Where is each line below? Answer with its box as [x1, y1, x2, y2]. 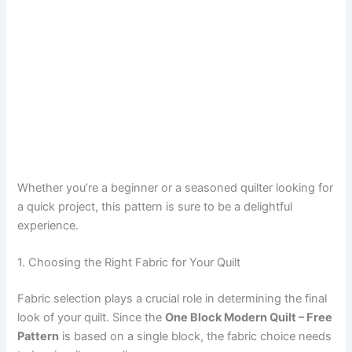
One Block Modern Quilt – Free [165, 310, 333, 325]
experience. [17, 218, 79, 233]
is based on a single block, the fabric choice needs [59, 329, 332, 344]
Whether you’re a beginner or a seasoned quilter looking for [17, 180, 334, 195]
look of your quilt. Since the [17, 310, 166, 325]
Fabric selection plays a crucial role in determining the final [17, 291, 328, 306]
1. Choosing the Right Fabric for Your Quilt [17, 255, 241, 270]
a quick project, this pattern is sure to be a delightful [17, 199, 293, 214]
